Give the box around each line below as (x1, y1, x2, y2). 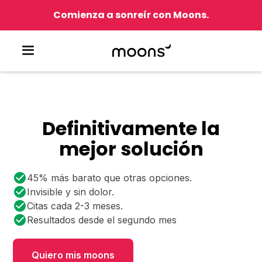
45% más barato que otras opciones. (27, 172, 192, 184)
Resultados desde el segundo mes (27, 214, 177, 226)
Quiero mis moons (32, 249, 115, 261)
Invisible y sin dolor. (27, 186, 115, 198)
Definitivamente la (42, 115, 220, 142)
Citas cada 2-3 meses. (27, 200, 123, 212)
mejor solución (58, 136, 204, 162)
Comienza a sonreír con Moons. (53, 8, 209, 22)
